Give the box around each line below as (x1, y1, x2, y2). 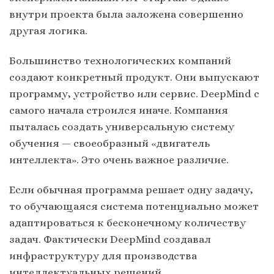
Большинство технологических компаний (9, 54, 231, 67)
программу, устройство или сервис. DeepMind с (9, 87, 259, 100)
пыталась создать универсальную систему (9, 120, 234, 133)
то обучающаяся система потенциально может (9, 199, 259, 212)
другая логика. (9, 24, 87, 37)
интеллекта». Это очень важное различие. (9, 153, 229, 166)
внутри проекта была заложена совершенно (9, 7, 243, 20)
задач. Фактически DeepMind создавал (9, 232, 211, 245)
